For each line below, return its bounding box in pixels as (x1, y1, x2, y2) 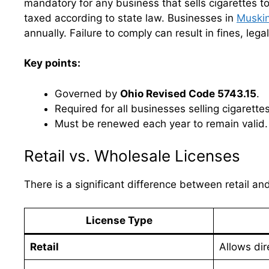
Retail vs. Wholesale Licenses (24, 147, 240, 165)
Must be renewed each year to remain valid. (55, 117, 268, 130)
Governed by (55, 87, 120, 100)
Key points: (24, 57, 80, 69)
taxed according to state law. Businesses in (24, 11, 237, 24)
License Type (85, 214, 153, 226)
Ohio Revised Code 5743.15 (120, 87, 256, 100)
